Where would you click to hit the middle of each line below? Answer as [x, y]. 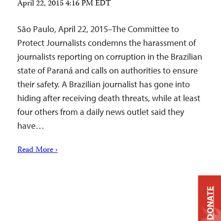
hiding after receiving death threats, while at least [109, 98]
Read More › [37, 150]
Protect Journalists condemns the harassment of [107, 43]
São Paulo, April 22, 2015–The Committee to [98, 29]
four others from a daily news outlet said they [101, 112]
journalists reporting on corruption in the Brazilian [110, 56]
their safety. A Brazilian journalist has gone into [104, 84]
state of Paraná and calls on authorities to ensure [108, 70]
